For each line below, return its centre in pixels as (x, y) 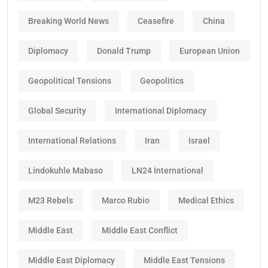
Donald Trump (124, 51)
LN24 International (167, 170)
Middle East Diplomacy (71, 260)
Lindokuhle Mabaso (66, 170)
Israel (199, 140)
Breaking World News (68, 21)
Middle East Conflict (140, 230)
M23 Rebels (51, 200)
